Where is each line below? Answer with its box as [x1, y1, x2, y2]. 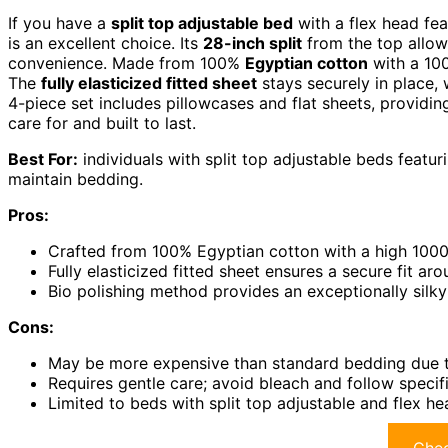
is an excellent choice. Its [8, 33, 203, 53]
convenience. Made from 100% [8, 53, 245, 73]
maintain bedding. [8, 169, 143, 189]
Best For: [8, 149, 78, 169]
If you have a [8, 13, 111, 33]
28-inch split [203, 33, 302, 53]
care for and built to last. [8, 113, 196, 133]
